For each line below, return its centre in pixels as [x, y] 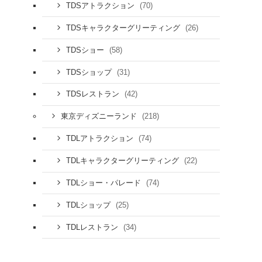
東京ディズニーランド [100, 117]
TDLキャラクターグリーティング [123, 161]
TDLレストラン [93, 227]
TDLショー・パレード [104, 183]
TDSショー [86, 50]
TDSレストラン [94, 94]
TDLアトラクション [101, 139]
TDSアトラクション [101, 6]
